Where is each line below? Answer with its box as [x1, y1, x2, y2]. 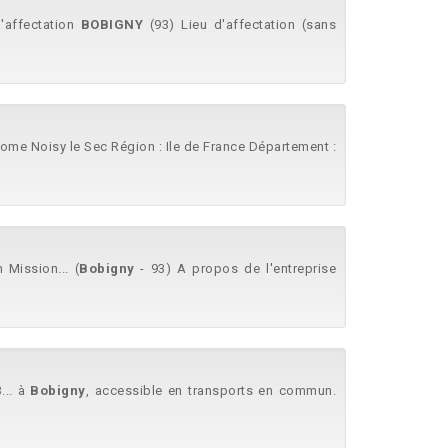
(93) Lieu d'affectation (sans [143, 17, 336, 32]
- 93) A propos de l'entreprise [134, 261, 337, 276]
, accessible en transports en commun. [85, 383, 337, 398]
